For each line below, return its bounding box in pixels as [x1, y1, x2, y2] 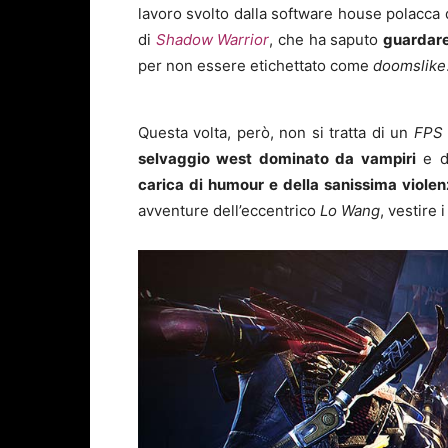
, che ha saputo [269, 30, 384, 50]
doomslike [373, 56, 446, 76]
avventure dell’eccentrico [138, 201, 320, 221]
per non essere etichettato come [138, 56, 373, 76]
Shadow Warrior [155, 30, 270, 50]
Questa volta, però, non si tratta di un [138, 123, 414, 143]
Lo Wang [320, 201, 380, 221]
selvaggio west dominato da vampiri [138, 149, 416, 169]
